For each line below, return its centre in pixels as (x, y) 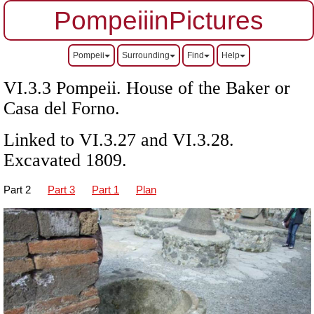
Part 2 (19, 190)
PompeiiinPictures (159, 20)
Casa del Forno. (62, 108)
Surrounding (145, 55)
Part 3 (61, 190)
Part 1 (105, 190)
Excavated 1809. (65, 160)
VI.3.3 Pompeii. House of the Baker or (147, 88)
